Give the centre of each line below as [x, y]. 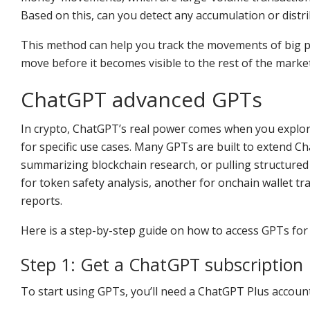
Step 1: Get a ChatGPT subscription [162, 264]
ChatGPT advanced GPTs [142, 99]
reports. [42, 200]
